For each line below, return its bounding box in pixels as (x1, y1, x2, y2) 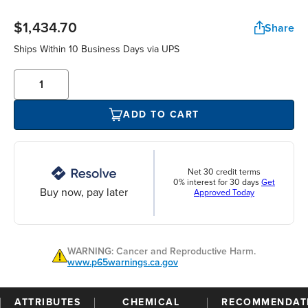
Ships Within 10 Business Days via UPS (14, 43, 179, 55)
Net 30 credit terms (188, 167, 261, 178)
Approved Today (194, 188, 254, 199)
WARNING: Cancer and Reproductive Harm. (67, 245, 256, 257)
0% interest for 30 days (173, 177, 261, 188)
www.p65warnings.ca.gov (67, 256, 178, 268)
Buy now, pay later (40, 185, 128, 199)
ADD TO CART (123, 109, 199, 121)
